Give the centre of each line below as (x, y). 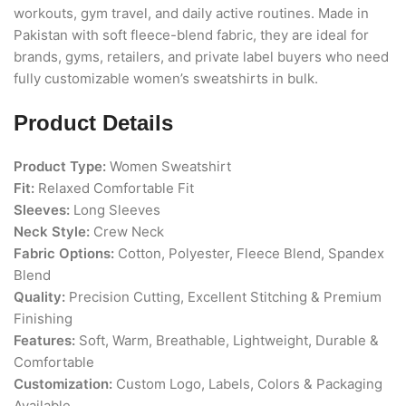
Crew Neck (127, 232)
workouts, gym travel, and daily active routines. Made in (191, 14)
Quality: (39, 297)
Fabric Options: (64, 254)
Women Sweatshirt (169, 167)
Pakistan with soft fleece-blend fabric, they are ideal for (191, 35)
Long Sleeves (115, 210)
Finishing (43, 319)
